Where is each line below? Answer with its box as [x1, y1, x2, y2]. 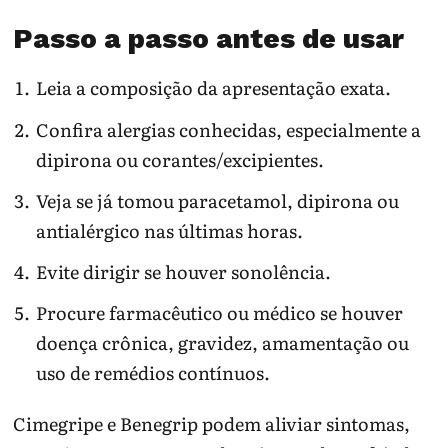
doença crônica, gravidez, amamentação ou [35, 329, 409, 357]
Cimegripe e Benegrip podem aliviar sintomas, [13, 409, 411, 437]
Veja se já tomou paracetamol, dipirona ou [35, 186, 399, 214]
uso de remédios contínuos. [35, 359, 270, 387]
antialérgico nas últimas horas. [35, 216, 303, 244]
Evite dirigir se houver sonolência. [35, 257, 331, 285]
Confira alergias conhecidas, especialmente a [35, 115, 421, 143]
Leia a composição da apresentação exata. [35, 74, 391, 102]
